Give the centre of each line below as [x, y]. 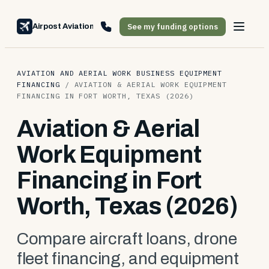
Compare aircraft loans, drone [127, 239]
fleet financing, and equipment [128, 258]
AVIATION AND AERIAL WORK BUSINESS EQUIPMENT [120, 73]
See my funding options [173, 26]
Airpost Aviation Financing [83, 26]
